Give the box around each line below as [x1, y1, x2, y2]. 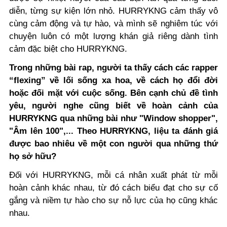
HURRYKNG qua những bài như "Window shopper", [9, 113, 218, 124]
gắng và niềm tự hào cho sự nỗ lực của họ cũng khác [9, 196, 218, 206]
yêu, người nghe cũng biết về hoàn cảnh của [9, 101, 218, 111]
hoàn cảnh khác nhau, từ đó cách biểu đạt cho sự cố [9, 183, 218, 193]
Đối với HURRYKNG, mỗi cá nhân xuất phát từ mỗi [9, 170, 218, 180]
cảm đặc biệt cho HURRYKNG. [9, 44, 127, 54]
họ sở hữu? [9, 152, 59, 162]
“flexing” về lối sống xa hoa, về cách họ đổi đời [9, 75, 218, 86]
